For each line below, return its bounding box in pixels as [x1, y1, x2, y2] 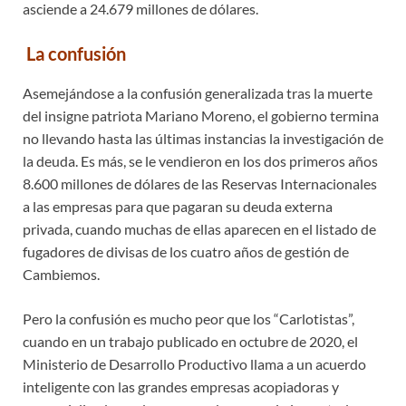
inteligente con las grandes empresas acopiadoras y [23, 377, 339, 395]
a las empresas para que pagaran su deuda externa [23, 197, 333, 215]
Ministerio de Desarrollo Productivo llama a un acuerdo [23, 354, 366, 372]
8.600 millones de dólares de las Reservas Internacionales [23, 174, 377, 192]
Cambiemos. [23, 265, 100, 283]
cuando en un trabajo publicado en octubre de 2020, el [23, 332, 358, 350]
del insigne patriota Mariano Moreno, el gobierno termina [23, 106, 379, 124]
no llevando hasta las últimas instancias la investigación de [23, 129, 383, 147]
